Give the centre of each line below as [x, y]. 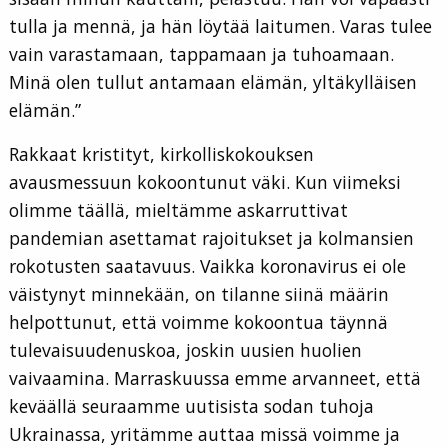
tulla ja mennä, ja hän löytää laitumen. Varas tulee [220, 26]
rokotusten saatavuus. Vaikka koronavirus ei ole [207, 266]
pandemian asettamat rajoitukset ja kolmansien [211, 238]
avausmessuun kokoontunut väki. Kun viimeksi [205, 182]
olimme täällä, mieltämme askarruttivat [178, 210]
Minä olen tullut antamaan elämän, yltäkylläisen [213, 82]
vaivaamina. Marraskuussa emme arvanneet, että [215, 378]
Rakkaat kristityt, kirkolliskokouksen [161, 154]
